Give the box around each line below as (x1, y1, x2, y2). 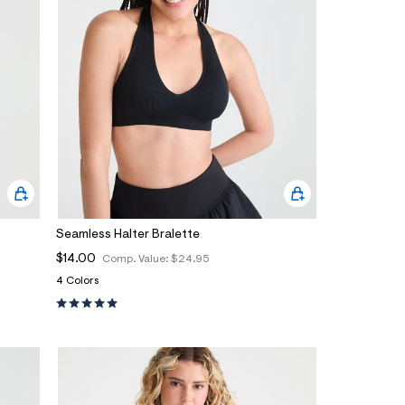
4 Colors (56, 276, 99, 287)
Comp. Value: (102, 254, 171, 266)
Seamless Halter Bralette (56, 229, 200, 242)
